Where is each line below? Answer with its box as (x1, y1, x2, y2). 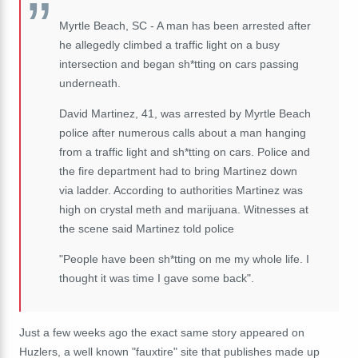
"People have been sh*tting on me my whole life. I (59, 252, 309, 265)
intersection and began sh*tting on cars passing (59, 57, 299, 70)
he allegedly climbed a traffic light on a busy (59, 38, 280, 51)
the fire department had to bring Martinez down (59, 164, 297, 177)
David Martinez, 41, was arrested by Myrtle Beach (59, 106, 311, 120)
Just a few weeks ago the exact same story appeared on (19, 325, 304, 339)
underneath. (59, 76, 121, 89)
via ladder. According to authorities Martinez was (59, 183, 303, 197)
